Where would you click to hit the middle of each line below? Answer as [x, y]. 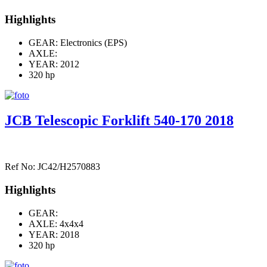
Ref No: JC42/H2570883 [52, 167]
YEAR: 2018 [54, 234]
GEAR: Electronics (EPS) [78, 42]
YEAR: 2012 [54, 64]
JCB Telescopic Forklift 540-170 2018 [119, 120]
